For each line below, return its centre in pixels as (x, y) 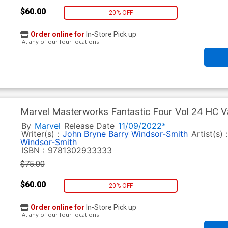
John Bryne (84, 134)
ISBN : (33, 150)
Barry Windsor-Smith (148, 134)
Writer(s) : (41, 134)
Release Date (89, 126)
